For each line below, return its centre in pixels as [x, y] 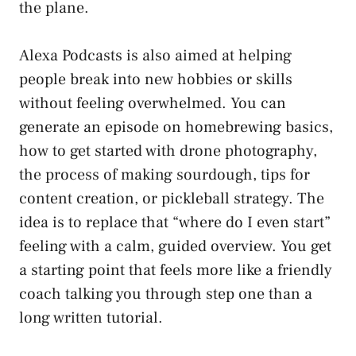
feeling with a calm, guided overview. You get [175, 246]
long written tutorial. [91, 317]
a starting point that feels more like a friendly [176, 270]
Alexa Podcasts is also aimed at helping [155, 55]
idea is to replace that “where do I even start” [175, 222]
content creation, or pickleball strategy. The [172, 198]
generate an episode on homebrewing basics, [176, 127]
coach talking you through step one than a [166, 294]
